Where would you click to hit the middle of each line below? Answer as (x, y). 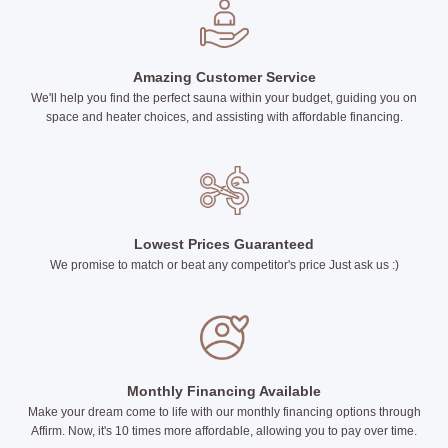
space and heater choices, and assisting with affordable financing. (224, 117)
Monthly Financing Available (224, 390)
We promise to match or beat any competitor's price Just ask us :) (224, 264)
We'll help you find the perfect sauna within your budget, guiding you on (224, 98)
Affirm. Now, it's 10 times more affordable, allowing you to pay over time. (224, 430)
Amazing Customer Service (224, 77)
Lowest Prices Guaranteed (224, 243)
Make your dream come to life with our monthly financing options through (224, 411)
